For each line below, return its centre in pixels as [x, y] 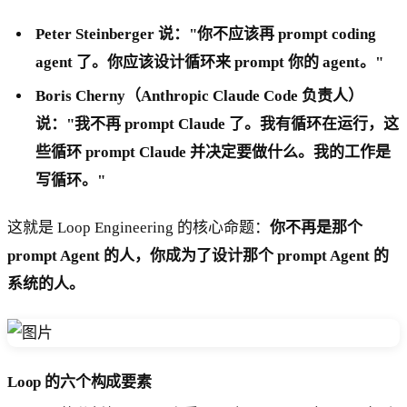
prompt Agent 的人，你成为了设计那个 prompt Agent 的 [198, 256]
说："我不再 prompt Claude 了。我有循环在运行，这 [218, 124]
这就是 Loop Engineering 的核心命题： [139, 228]
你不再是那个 [316, 228]
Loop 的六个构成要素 [79, 382]
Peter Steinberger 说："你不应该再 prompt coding [206, 35]
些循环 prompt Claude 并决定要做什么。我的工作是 [213, 153]
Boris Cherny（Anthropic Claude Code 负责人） [200, 96]
